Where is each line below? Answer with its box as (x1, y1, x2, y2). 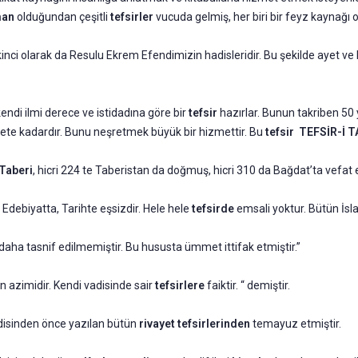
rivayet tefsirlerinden (139, 316, 250, 330)
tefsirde (192, 201, 237, 215)
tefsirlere (155, 278, 207, 292)
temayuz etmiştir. (250, 316, 341, 330)
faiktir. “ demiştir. (207, 278, 290, 292)
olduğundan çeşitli (17, 10, 110, 23)
